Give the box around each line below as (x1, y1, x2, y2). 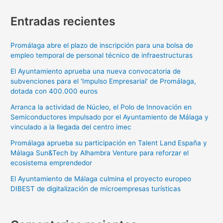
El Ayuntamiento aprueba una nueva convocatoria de (10, 67, 181, 75)
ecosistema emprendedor (10, 158, 93, 167)
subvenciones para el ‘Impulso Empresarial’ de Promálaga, (10, 77, 197, 85)
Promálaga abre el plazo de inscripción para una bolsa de (10, 41, 194, 49)
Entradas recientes (10, 13, 116, 28)
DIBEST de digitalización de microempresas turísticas (10, 184, 181, 193)
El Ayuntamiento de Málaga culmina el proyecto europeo (10, 174, 192, 183)
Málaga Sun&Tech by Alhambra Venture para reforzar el (10, 148, 189, 157)
